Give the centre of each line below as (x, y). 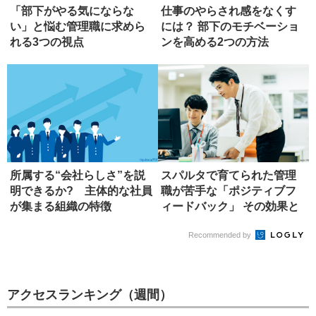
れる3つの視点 (47, 42)
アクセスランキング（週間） (90, 295)
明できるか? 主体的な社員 (81, 191)
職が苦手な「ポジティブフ (229, 191)
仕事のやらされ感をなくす (229, 11)
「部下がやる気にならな (72, 11)
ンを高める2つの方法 (215, 42)
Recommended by (221, 235)
